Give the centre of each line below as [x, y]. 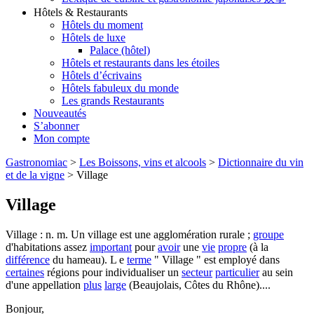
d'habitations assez [48, 247]
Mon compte [62, 139]
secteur [197, 272]
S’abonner [56, 126]
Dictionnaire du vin [261, 163]
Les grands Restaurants [113, 101]
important [111, 247]
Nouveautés [60, 114]
